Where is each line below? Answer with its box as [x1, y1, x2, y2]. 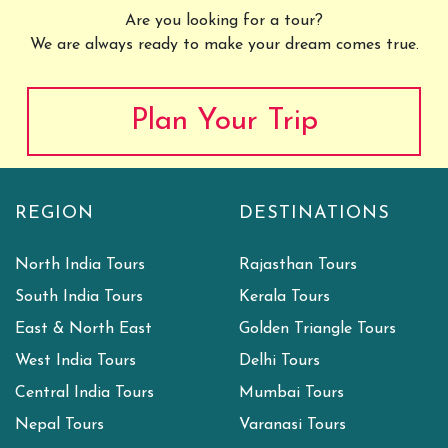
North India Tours [15, 257, 145, 273]
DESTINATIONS [239, 204, 390, 223]
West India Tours [15, 353, 136, 369]
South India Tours [15, 289, 143, 305]
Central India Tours [15, 385, 154, 401]
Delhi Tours [239, 353, 320, 369]
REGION [15, 204, 94, 223]
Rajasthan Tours [239, 257, 357, 273]
